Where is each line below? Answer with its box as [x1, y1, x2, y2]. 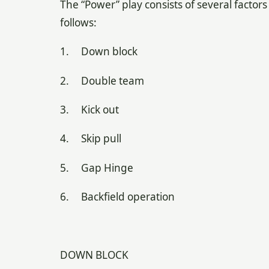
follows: [59, 15, 97, 29]
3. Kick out [59, 102, 119, 116]
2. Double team [59, 73, 144, 88]
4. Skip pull [59, 131, 121, 146]
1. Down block [59, 44, 138, 59]
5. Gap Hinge [59, 160, 133, 175]
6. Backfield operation [59, 190, 175, 204]
